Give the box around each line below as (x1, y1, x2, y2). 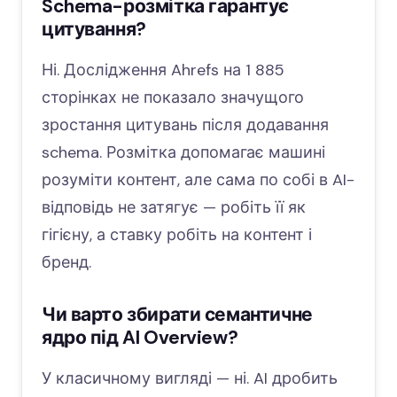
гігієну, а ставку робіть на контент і (42, 223, 312, 245)
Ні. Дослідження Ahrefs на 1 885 (42, 58, 284, 81)
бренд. (42, 251, 91, 273)
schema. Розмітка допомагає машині (42, 141, 325, 163)
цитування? (42, 16, 146, 42)
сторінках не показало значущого (42, 86, 304, 108)
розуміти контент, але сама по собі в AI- (42, 168, 354, 191)
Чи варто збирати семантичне (42, 301, 313, 327)
